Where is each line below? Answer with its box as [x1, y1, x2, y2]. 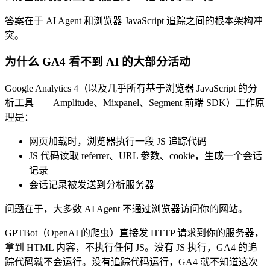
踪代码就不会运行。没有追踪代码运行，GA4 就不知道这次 [5, 257, 258, 268]
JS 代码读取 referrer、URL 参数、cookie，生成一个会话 [29, 151, 262, 162]
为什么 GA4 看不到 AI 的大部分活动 [5, 55, 190, 69]
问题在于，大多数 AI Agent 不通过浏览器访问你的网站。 [5, 204, 248, 215]
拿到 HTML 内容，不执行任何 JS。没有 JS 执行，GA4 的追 [5, 242, 257, 253]
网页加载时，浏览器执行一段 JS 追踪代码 [29, 136, 207, 147]
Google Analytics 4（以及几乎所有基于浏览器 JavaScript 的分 [5, 83, 257, 94]
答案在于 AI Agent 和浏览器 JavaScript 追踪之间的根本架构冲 [5, 15, 263, 26]
